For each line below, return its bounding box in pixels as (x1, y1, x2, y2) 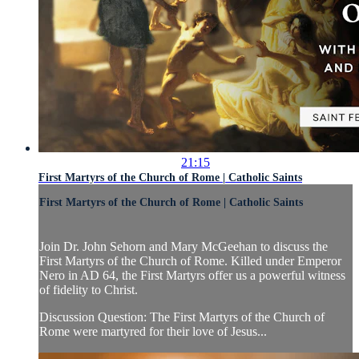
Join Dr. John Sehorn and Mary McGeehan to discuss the (39, 239, 328, 253)
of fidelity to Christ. (39, 282, 138, 296)
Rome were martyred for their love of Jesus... (39, 324, 267, 338)
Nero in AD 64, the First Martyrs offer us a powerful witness (39, 268, 345, 282)
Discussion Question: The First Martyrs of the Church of (39, 309, 325, 324)
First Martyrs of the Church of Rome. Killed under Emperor (39, 253, 341, 268)
